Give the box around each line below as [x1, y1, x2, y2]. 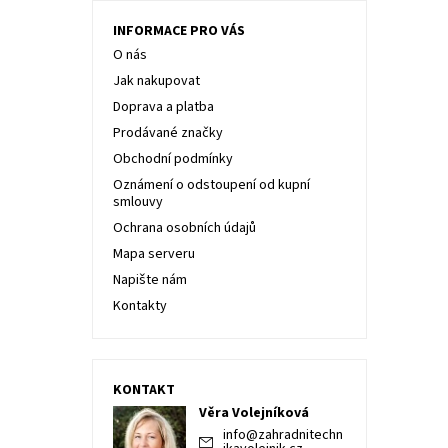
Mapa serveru [112, 244, 195, 264]
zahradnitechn [258, 425, 344, 445]
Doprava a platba [112, 97, 214, 117]
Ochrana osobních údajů [112, 218, 256, 238]
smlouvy [112, 192, 163, 212]
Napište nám [112, 270, 187, 290]
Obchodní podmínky [112, 149, 233, 169]
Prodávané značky [112, 123, 223, 143]
